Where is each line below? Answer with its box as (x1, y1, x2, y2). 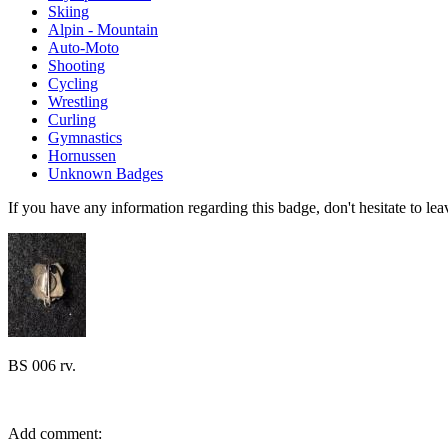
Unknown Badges (48, 164, 163, 182)
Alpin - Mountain (48, 20, 158, 38)
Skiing (48, 2, 89, 20)
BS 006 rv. (8, 356, 76, 374)
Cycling (48, 74, 98, 92)
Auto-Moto (48, 38, 119, 56)
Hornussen (48, 146, 116, 164)
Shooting (48, 56, 105, 74)
